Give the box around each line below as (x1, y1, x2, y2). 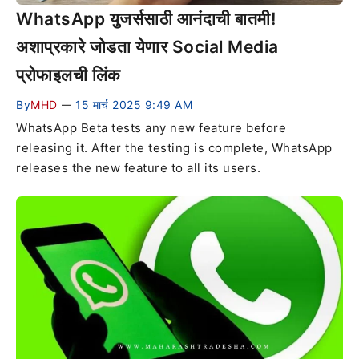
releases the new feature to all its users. (16, 160, 260, 176)
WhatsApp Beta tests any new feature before (16, 120, 286, 136)
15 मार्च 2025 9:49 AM (75, 98, 192, 112)
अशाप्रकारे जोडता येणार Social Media (16, 37, 279, 58)
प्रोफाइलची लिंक (16, 65, 121, 86)
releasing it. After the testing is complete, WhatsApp (16, 140, 333, 156)
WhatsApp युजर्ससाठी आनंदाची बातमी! (16, 9, 276, 30)
